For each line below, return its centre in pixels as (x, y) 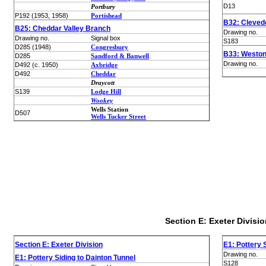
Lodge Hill (106, 91)
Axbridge (104, 65)
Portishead (106, 15)
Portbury (103, 7)
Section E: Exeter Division (59, 245)
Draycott (103, 83)
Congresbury (110, 47)
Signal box (106, 38)
